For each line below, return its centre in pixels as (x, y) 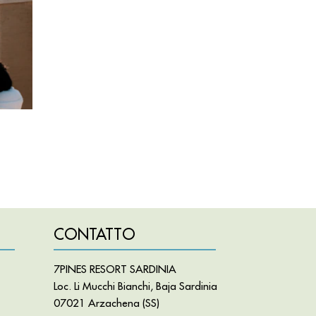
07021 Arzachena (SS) (107, 303)
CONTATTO (95, 234)
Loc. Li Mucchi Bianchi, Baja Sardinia (135, 286)
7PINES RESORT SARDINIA (115, 269)
